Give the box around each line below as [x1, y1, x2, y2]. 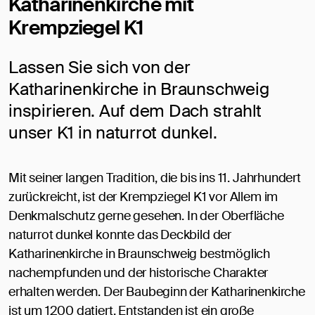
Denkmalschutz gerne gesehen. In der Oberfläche [8, 207, 284, 225]
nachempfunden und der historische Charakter [8, 264, 269, 282]
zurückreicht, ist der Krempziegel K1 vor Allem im [8, 188, 278, 206]
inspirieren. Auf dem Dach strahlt [8, 100, 262, 122]
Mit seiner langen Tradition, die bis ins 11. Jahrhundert [8, 169, 301, 187]
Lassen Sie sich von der [8, 56, 191, 79]
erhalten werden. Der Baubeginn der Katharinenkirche [8, 283, 305, 301]
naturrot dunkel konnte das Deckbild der [8, 226, 231, 244]
